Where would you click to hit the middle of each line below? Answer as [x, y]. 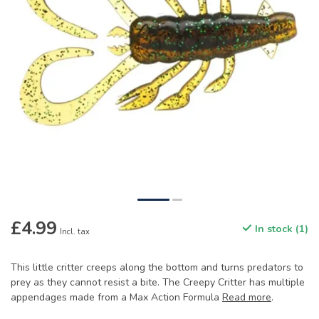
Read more [247, 298]
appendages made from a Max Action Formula [116, 298]
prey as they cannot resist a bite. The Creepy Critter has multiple [158, 283]
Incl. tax [75, 232]
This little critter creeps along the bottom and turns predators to [157, 268]
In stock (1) [280, 229]
